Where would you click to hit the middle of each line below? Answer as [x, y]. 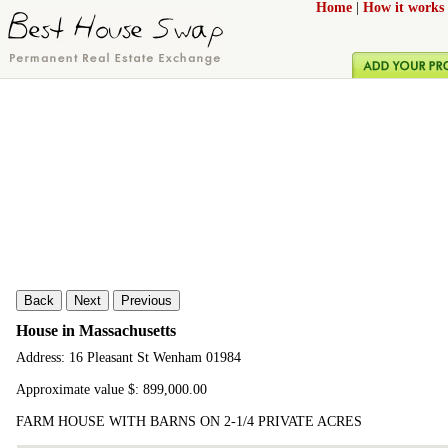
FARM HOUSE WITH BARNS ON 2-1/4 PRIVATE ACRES [189, 422]
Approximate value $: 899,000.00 [111, 390]
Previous [146, 300]
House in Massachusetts [96, 330]
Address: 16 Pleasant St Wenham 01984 [128, 358]
